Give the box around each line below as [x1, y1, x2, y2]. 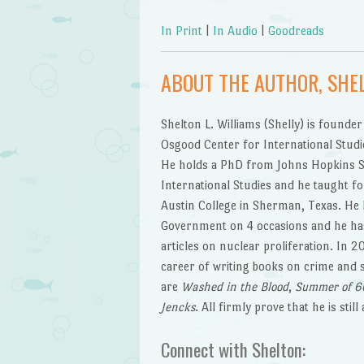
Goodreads [267, 23, 324, 37]
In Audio [212, 23, 258, 37]
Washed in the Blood [180, 279, 288, 293]
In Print [160, 23, 202, 37]
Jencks [160, 299, 195, 314]
